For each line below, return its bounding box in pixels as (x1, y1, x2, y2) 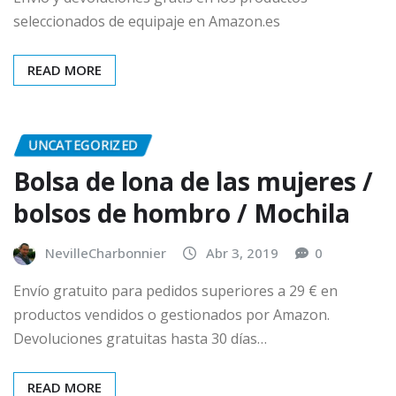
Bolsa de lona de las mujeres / (13, 164, 373, 198)
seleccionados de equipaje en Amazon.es (13, 11, 280, 32)
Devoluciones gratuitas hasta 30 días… (13, 329, 267, 349)
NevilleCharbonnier (45, 243, 166, 262)
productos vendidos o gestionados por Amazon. (13, 305, 330, 325)
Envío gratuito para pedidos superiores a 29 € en (13, 281, 338, 301)
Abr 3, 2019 (206, 243, 278, 262)
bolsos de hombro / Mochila (13, 195, 350, 230)
